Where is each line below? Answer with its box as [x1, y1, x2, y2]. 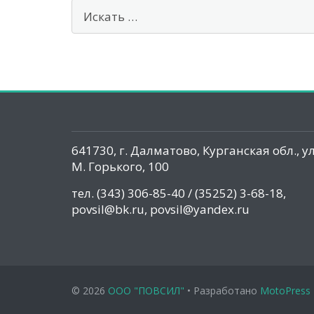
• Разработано [184, 283, 260, 297]
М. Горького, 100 [71, 158, 169, 175]
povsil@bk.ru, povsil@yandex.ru [71, 200, 250, 217]
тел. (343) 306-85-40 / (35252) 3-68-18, [71, 184, 286, 201]
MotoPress [260, 283, 310, 297]
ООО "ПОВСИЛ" [108, 283, 184, 297]
